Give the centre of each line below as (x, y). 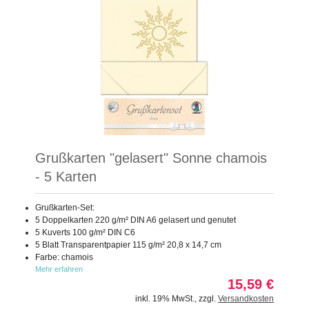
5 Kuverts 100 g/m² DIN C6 (85, 232)
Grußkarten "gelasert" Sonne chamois (151, 158)
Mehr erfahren (59, 269)
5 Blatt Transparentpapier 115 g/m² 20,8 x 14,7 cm (128, 245)
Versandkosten (246, 298)
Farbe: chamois (64, 257)
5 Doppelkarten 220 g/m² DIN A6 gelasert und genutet (136, 220)
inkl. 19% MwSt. (165, 298)
